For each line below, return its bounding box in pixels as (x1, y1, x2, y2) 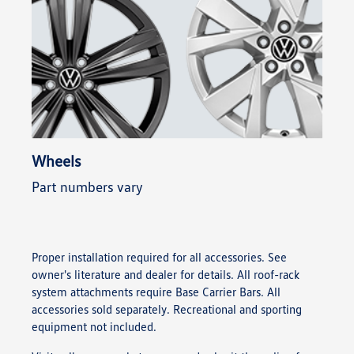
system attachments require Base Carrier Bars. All (32, 284, 281, 299)
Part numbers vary (32, 178, 143, 195)
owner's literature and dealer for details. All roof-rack (32, 267, 299, 281)
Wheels (32, 151, 81, 170)
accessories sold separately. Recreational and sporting (32, 302, 302, 316)
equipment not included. (32, 319, 156, 333)
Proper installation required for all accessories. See (32, 250, 287, 264)
